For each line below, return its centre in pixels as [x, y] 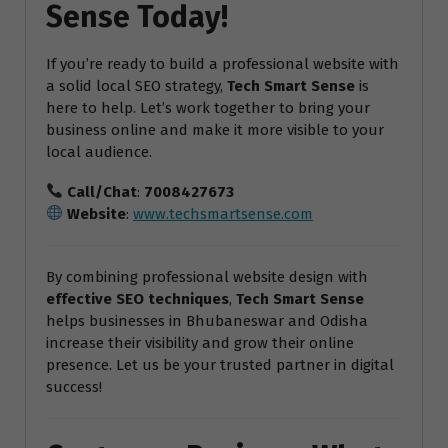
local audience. [99, 151]
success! [74, 386]
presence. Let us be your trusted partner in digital [220, 364]
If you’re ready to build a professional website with [222, 63]
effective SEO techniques [137, 298]
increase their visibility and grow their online [200, 342]
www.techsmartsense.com [223, 213]
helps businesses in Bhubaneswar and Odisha [207, 320]
